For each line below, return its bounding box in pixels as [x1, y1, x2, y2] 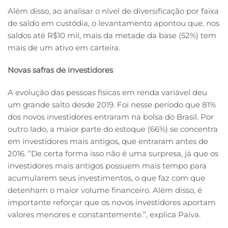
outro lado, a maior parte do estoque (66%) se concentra [8, 124, 218, 134]
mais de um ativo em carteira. [8, 43, 120, 53]
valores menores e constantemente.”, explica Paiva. [8, 210, 201, 220]
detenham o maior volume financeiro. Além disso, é [8, 185, 202, 195]
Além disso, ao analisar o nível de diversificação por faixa [8, 6, 219, 16]
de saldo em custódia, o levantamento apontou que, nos [8, 18, 219, 28]
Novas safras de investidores [8, 65, 113, 75]
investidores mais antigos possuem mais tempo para [8, 161, 207, 171]
